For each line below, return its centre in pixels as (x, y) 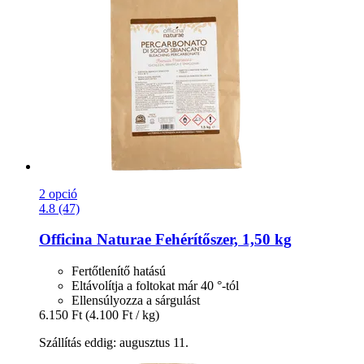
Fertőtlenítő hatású (119, 271)
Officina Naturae (95, 240)
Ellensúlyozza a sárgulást (136, 300)
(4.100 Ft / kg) (122, 315)
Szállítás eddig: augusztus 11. (114, 342)
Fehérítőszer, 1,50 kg (221, 240)
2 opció (58, 193)
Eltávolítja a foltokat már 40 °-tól (155, 286)
